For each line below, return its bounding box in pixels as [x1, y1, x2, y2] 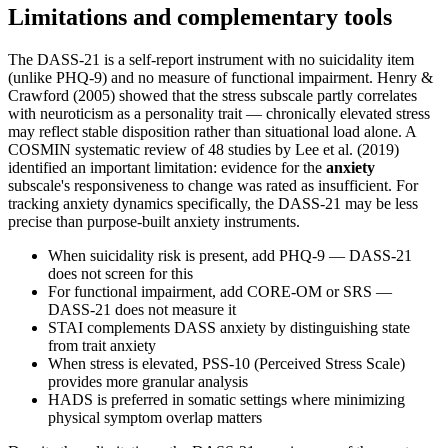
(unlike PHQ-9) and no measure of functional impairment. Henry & [8, 68, 433, 86]
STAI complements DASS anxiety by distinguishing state [48, 318, 410, 336]
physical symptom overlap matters [48, 408, 262, 426]
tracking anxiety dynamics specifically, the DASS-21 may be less [8, 194, 418, 212]
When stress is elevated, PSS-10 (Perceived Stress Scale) [48, 354, 405, 372]
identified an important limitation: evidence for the [8, 158, 326, 176]
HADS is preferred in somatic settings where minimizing [48, 390, 405, 408]
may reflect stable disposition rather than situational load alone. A [8, 122, 416, 140]
